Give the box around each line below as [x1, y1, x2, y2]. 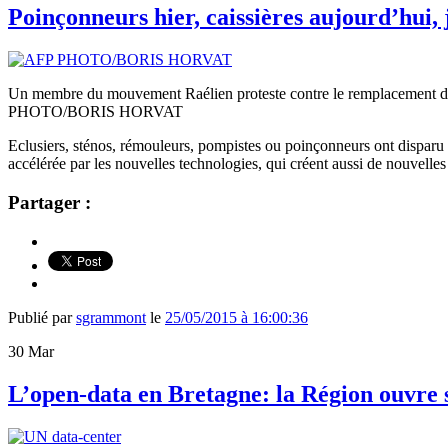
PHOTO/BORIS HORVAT [8, 103, 183, 121]
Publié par [8, 308, 76, 326]
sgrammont [76, 308, 146, 326]
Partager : [8, 192, 91, 214]
